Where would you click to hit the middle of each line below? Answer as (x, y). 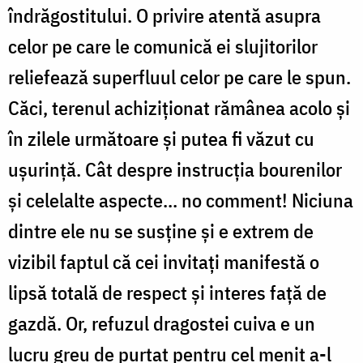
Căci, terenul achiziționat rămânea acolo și (179, 108)
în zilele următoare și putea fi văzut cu (161, 139)
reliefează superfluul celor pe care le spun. (179, 77)
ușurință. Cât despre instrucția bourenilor (175, 170)
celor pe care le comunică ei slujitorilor (163, 47)
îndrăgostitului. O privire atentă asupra (164, 16)
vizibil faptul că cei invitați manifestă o (164, 262)
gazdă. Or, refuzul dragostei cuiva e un (162, 324)
